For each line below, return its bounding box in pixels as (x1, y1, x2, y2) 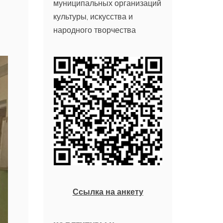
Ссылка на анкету (72, 186, 143, 197)
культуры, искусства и (53, 11, 133, 21)
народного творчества (53, 24, 136, 35)
